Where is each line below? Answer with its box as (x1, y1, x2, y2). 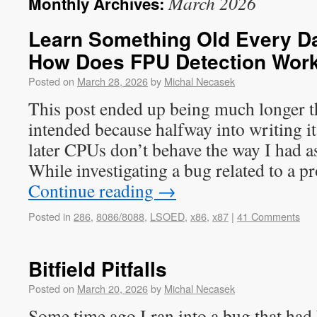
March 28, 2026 (77, 74, 148, 88)
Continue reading (28, 178, 158, 202)
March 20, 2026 (77, 281, 148, 296)
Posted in (28, 209, 71, 224)
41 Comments (237, 209, 300, 224)
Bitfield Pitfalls (28, 254, 167, 283)
